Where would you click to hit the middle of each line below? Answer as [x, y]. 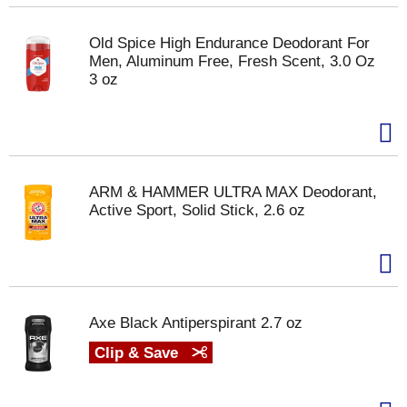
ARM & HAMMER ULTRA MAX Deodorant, [233, 192]
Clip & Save [139, 353]
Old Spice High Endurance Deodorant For [229, 43]
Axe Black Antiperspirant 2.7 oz [196, 323]
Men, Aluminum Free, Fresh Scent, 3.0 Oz [232, 61]
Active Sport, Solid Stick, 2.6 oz [197, 210]
